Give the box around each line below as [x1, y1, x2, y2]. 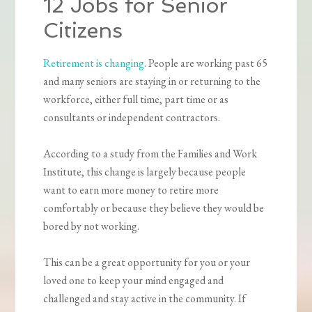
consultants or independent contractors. [43, 110, 221, 125]
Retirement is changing [43, 56, 145, 71]
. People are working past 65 [144, 56, 268, 71]
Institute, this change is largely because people [43, 164, 247, 180]
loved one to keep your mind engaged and [43, 273, 224, 288]
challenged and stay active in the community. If [43, 291, 247, 306]
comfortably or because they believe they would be [43, 201, 265, 216]
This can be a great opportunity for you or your [43, 255, 251, 270]
